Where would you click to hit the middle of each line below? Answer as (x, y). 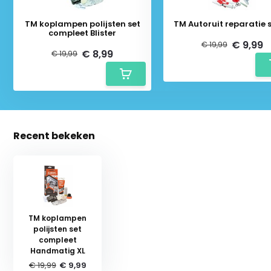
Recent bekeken (54, 135)
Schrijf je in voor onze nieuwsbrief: (135, 237)
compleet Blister (83, 33)
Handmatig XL (57, 250)
